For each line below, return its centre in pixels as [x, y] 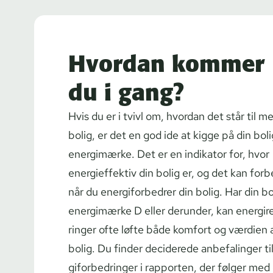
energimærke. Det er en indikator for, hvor [169, 154]
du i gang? [126, 92]
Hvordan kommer [166, 64]
